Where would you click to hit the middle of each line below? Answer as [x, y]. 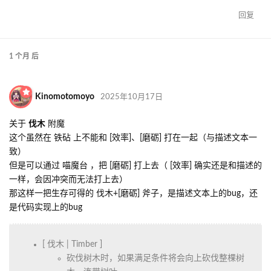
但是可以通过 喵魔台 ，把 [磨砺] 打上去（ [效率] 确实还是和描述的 [135, 166]
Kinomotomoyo [65, 96]
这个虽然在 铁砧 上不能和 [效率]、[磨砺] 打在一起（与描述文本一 [133, 138]
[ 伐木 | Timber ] [72, 244]
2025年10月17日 [132, 97]
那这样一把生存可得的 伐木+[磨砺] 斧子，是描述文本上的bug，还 [133, 194]
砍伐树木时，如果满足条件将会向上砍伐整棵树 [155, 258]
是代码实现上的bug [46, 207]
